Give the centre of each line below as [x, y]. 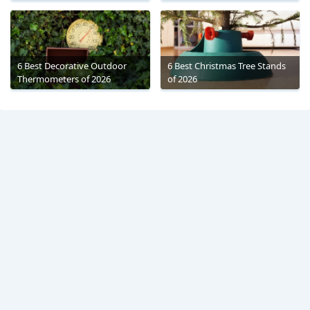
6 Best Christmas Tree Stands [226, 65]
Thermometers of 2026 [64, 79]
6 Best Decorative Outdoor [72, 65]
